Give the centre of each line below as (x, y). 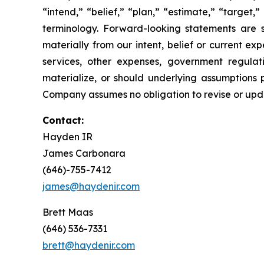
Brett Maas (68, 212)
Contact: (63, 120)
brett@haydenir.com (89, 245)
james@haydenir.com (91, 186)
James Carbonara (84, 153)
